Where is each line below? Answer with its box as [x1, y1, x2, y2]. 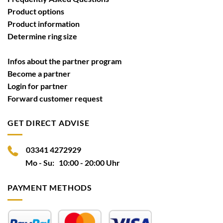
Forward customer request [7, 93, 103, 103]
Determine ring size [7, 31, 77, 41]
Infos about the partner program [7, 56, 121, 66]
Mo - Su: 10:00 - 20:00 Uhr [7, 158, 120, 168]
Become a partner [7, 68, 71, 78]
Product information [7, 18, 80, 28]
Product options [7, 6, 64, 16]
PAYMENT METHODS [7, 183, 92, 193]
